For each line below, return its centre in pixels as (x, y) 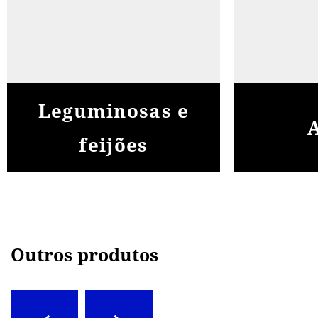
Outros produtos (84, 254)
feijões (114, 144)
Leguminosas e (114, 110)
